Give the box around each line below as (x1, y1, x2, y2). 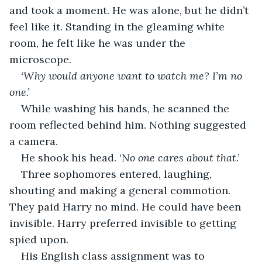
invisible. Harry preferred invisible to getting (9, 216, 239, 230)
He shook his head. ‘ (21, 150, 122, 164)
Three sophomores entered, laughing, (21, 167, 215, 181)
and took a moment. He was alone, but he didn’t (9, 3, 251, 17)
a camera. (9, 134, 61, 148)
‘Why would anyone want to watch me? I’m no (21, 68, 245, 82)
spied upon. (9, 232, 68, 246)
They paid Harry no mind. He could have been (9, 199, 244, 213)
